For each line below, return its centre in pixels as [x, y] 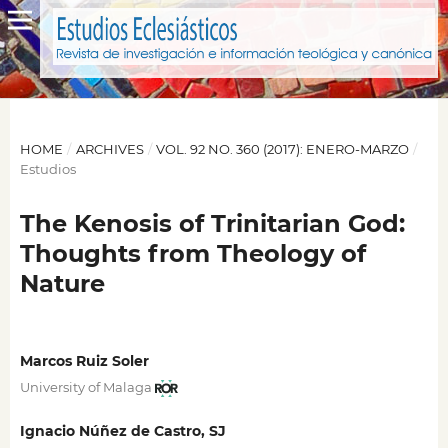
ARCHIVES [109, 148]
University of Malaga [85, 386]
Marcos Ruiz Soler [84, 361]
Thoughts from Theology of [192, 253]
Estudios [47, 168]
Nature [62, 283]
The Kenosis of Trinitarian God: [212, 223]
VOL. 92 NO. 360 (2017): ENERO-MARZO [283, 148]
